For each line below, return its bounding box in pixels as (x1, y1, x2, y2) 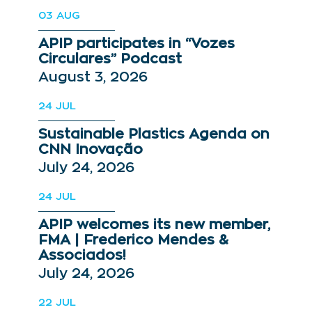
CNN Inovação (38, 143, 143, 157)
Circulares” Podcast (38, 52, 182, 66)
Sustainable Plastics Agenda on (38, 127, 270, 141)
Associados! (38, 249, 126, 263)
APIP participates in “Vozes (38, 37, 235, 51)
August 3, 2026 (38, 70, 148, 84)
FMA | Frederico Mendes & (38, 233, 228, 247)
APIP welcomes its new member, (38, 218, 270, 232)
